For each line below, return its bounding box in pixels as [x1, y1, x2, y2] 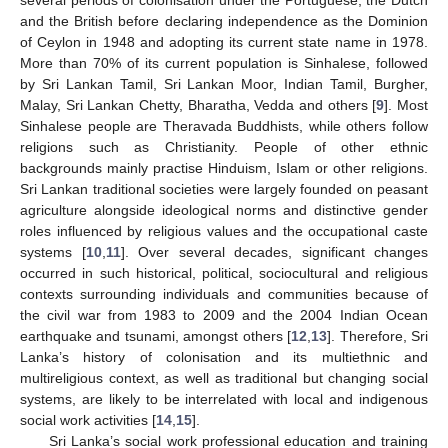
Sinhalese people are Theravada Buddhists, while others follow [20, 118, 428, 135]
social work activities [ [20, 412, 156, 429]
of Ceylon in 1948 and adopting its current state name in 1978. [20, 34, 428, 51]
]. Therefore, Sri [327, 328, 429, 345]
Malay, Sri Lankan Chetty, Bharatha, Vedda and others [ [20, 97, 377, 114]
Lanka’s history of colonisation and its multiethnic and [20, 349, 428, 366]
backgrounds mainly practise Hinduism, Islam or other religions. [20, 160, 428, 177]
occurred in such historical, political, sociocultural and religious [20, 265, 428, 282]
